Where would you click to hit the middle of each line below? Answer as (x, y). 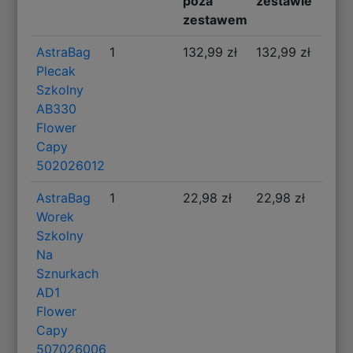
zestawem (215, 19)
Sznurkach (68, 273)
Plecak (56, 71)
